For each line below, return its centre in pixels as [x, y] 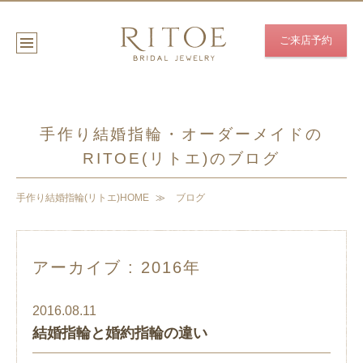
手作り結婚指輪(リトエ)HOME [83, 198]
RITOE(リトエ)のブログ [181, 158]
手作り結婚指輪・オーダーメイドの [181, 134]
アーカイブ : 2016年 [117, 267]
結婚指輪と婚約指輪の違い [120, 333]
